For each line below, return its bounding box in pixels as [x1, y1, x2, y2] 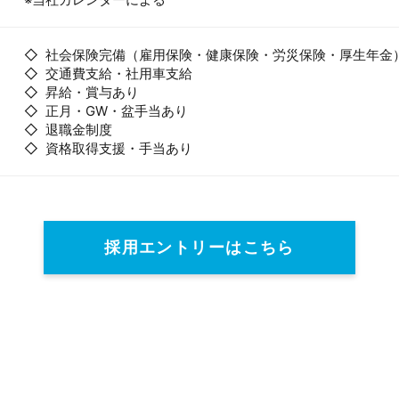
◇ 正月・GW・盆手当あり [24, 102, 188, 119]
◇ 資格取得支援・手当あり [24, 140, 192, 157]
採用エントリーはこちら [104, 239, 295, 256]
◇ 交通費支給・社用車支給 [24, 65, 192, 82]
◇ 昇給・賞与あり [24, 84, 139, 101]
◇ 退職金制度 [24, 121, 112, 138]
